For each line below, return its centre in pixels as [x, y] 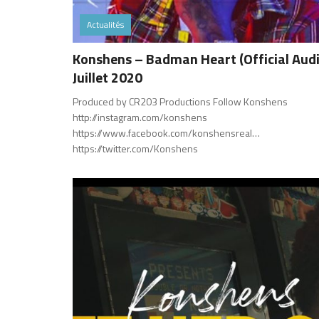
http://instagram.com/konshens [140, 117]
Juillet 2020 [108, 77]
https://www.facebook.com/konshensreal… [166, 132]
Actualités [105, 24]
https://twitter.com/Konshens [135, 148]
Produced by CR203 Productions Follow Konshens [180, 101]
